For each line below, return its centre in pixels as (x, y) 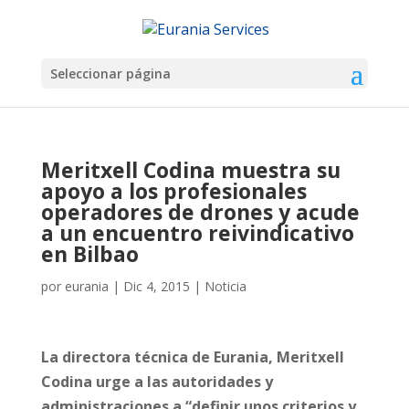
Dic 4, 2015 (156, 287)
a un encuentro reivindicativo (197, 233)
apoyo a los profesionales (173, 191)
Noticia (225, 287)
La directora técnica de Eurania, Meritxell (192, 357)
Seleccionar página (110, 74)
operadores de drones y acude (200, 212)
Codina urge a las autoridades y (157, 382)
